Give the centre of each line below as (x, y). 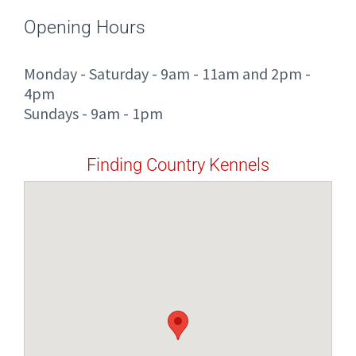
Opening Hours (85, 27)
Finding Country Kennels (178, 164)
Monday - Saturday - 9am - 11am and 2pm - (167, 73)
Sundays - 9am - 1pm (93, 113)
